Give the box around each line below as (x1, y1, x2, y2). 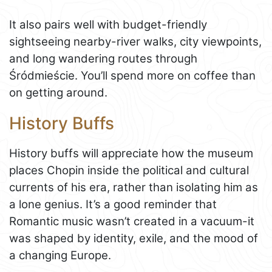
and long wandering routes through (9, 52, 197, 66)
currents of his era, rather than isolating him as (9, 180, 258, 194)
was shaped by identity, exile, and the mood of (9, 231, 258, 245)
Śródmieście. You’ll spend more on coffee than (9, 69, 256, 83)
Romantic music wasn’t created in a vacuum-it (9, 214, 254, 228)
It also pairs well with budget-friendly (9, 18, 207, 32)
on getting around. (9, 86, 107, 100)
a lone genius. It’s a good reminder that (9, 197, 217, 211)
